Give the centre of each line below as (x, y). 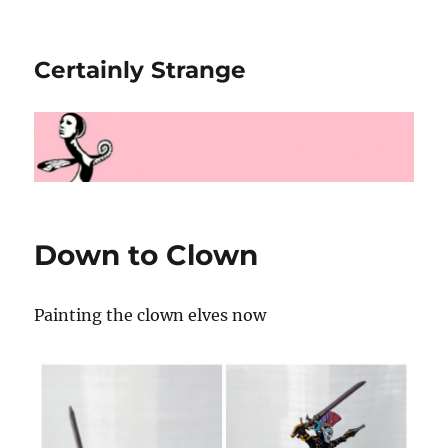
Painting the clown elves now (150, 314)
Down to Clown (146, 254)
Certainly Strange (140, 70)
